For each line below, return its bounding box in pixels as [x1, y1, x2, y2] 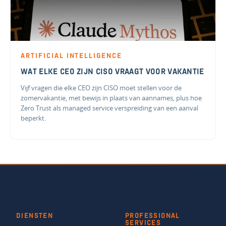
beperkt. [21, 114, 46, 123]
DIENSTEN [16, 213, 53, 220]
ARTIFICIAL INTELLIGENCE [21, 53, 123, 61]
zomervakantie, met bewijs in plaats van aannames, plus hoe [21, 93, 202, 103]
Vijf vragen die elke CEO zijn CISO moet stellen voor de [21, 83, 182, 93]
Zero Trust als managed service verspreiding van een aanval [21, 103, 198, 113]
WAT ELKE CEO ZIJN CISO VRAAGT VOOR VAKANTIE [21, 69, 204, 77]
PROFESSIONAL [125, 213, 180, 220]
